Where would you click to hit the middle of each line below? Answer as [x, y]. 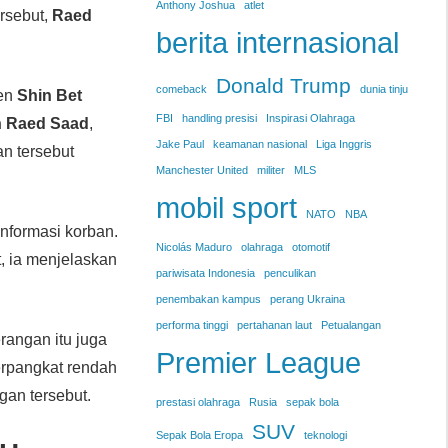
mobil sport [226, 208]
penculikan [289, 273]
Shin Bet [50, 95]
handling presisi [219, 118]
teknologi [325, 435]
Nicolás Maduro [193, 247]
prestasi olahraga [197, 402]
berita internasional [277, 43]
